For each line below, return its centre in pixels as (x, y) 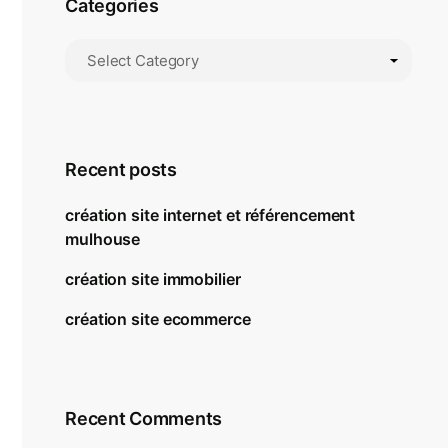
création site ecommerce (158, 319)
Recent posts (121, 169)
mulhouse (103, 239)
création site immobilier (153, 279)
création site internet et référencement (210, 215)
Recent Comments (144, 418)
